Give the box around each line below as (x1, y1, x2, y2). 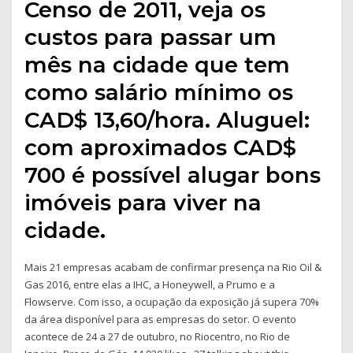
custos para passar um (24, 24, 277, 51)
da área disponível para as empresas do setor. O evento (24, 312, 297, 327)
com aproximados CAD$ (24, 134, 297, 162)
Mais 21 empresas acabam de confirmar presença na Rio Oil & (24, 260, 322, 275)
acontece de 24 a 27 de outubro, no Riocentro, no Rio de (24, 329, 291, 344)
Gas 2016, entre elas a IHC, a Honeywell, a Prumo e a (24, 277, 276, 292)
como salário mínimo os (24, 79, 294, 106)
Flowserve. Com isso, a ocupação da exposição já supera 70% (24, 295, 320, 310)
